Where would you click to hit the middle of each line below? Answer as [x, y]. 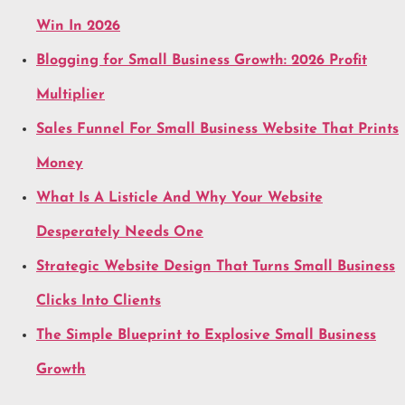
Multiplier [71, 94]
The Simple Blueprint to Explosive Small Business [206, 335]
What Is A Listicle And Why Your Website [179, 198]
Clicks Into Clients [99, 301]
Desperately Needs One [120, 232]
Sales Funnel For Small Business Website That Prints [217, 129]
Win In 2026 [78, 26]
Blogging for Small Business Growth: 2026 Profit [202, 60]
